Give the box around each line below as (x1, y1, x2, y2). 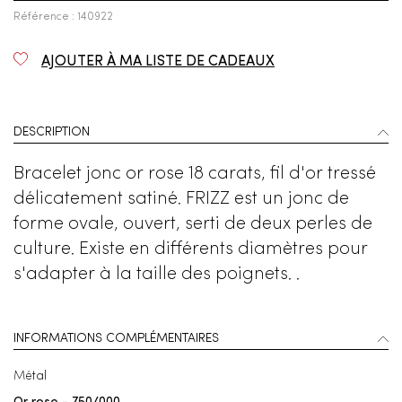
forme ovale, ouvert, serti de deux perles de (13, 215, 372, 234)
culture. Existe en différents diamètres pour (13, 240, 368, 259)
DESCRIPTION (13, 126, 90, 139)
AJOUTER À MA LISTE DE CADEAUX (41, 55, 275, 70)
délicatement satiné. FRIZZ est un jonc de (13, 190, 349, 209)
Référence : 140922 (13, 12, 113, 23)
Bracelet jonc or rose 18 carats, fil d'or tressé (13, 165, 376, 184)
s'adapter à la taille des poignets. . (13, 266, 300, 284)
